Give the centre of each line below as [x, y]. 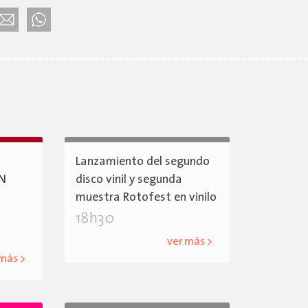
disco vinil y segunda [129, 180]
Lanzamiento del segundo [143, 162]
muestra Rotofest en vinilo [146, 198]
